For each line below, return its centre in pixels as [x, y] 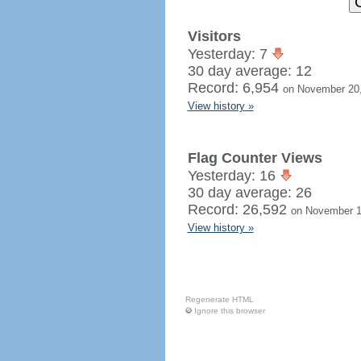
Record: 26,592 [239, 210]
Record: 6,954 [235, 88]
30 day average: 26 [249, 193]
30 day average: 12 [249, 71]
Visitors [214, 36]
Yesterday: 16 [233, 176]
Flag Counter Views [255, 158]
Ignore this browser [229, 311]
